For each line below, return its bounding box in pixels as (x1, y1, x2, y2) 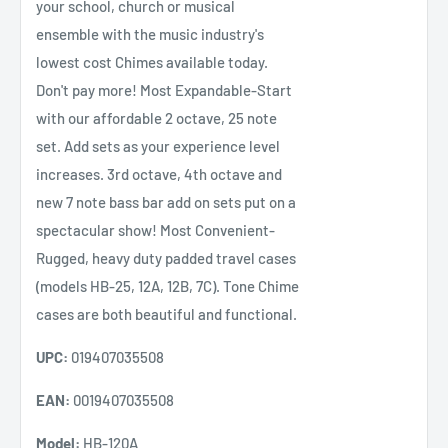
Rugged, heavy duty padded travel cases (36, 248, 296, 267)
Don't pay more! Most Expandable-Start (36, 80, 292, 99)
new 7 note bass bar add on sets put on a (36, 192, 296, 211)
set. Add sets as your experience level (36, 136, 280, 155)
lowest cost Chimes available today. (36, 52, 268, 71)
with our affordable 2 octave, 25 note (36, 108, 277, 127)
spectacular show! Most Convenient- (36, 220, 275, 239)
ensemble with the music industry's (36, 24, 264, 43)
